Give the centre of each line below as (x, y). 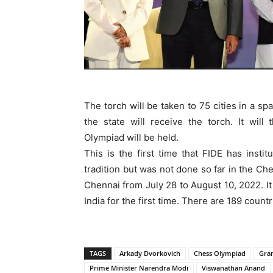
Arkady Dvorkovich (150, 253)
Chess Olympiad (220, 253)
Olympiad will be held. (131, 137)
